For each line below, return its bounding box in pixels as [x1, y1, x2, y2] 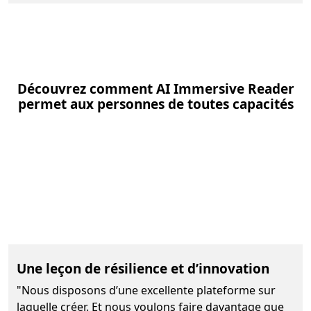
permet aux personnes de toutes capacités [17, 95, 294, 114]
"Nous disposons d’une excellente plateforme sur [17, 282, 276, 298]
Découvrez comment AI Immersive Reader [17, 80, 294, 99]
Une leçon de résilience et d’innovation [17, 259, 269, 278]
